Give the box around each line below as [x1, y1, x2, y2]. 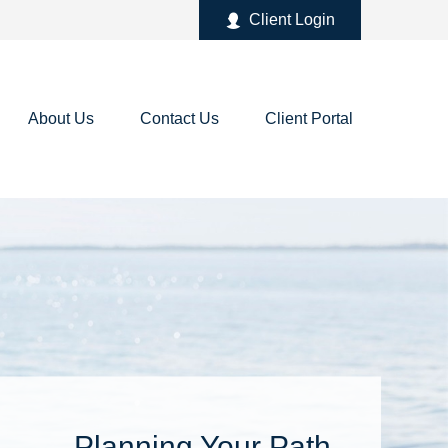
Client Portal [265, 110, 353, 128]
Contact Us [140, 110, 219, 128]
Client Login [249, 11, 335, 28]
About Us [28, 110, 94, 128]
